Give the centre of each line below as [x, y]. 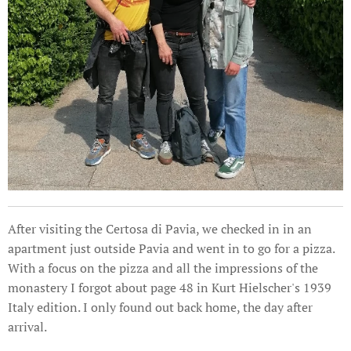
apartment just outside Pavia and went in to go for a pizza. [171, 249]
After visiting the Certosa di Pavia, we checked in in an [160, 229]
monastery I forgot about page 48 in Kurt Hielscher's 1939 [170, 288]
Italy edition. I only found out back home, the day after [160, 308]
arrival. [29, 327]
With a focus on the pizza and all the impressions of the [163, 268]
